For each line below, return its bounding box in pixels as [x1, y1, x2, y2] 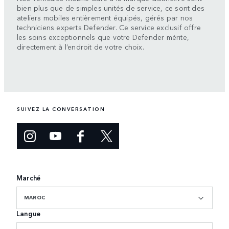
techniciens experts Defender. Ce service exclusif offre [17, 21, 201, 32]
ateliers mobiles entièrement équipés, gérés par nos [17, 12, 193, 22]
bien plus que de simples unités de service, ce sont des [17, 2, 205, 13]
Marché [16, 172, 41, 182]
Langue [16, 208, 41, 218]
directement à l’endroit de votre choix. [17, 41, 144, 52]
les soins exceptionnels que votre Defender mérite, [17, 31, 190, 42]
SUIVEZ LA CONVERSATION [17, 105, 105, 112]
